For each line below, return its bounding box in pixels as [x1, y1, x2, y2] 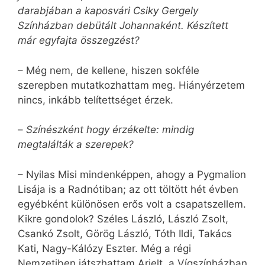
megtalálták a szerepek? [18, 138, 134, 151]
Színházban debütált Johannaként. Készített [18, 20, 228, 32]
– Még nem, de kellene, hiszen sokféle [18, 64, 199, 76]
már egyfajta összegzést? [18, 34, 140, 47]
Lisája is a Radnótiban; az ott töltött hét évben [18, 183, 238, 195]
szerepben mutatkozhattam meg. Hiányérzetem [18, 79, 245, 91]
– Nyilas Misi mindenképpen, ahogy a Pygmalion [18, 168, 246, 180]
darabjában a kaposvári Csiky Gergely [18, 5, 198, 17]
